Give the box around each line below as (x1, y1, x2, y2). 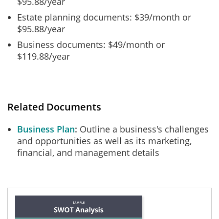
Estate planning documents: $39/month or (17, 11, 191, 23)
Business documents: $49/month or (17, 39, 165, 50)
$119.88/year (17, 50, 70, 62)
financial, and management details (17, 147, 159, 158)
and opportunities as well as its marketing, (17, 135, 192, 147)
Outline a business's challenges (77, 123, 209, 135)
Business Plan (17, 123, 75, 135)
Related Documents (7, 100, 101, 113)
